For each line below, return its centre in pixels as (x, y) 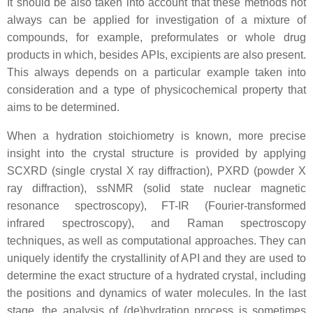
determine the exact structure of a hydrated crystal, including (156, 276)
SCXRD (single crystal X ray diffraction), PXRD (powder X (156, 171)
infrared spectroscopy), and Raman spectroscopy (156, 223)
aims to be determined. (63, 107)
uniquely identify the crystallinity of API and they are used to (156, 258)
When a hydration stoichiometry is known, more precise (156, 136)
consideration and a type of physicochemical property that (156, 90)
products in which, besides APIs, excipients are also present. (156, 55)
